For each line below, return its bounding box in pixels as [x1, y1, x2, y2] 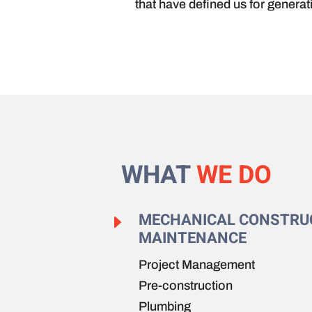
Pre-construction [139, 278, 233, 292]
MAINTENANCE [139, 226, 247, 249]
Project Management [139, 257, 256, 272]
